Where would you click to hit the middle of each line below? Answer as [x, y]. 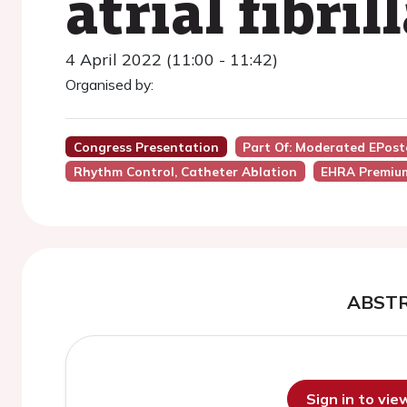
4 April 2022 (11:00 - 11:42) [172, 60]
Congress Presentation [146, 147]
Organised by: [109, 84]
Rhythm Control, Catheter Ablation [185, 171]
